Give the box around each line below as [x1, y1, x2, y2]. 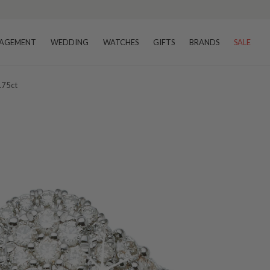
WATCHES [103, 37, 139, 47]
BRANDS [189, 37, 219, 47]
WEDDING [51, 37, 89, 47]
